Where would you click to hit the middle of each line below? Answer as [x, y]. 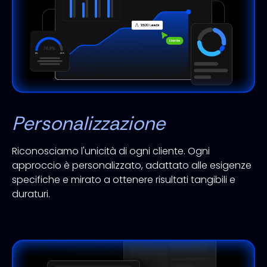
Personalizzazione [89, 123]
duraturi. [31, 194]
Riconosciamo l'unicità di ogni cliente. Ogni [111, 151]
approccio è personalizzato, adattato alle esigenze [132, 165]
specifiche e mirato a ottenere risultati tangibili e [124, 179]
